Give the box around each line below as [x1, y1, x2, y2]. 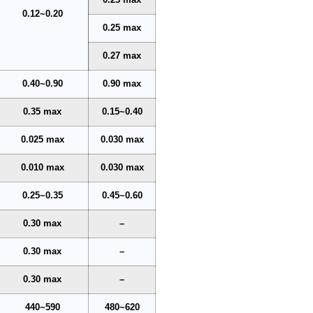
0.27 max [103, 50, 142, 61]
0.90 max [103, 78, 142, 89]
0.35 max [23, 106, 62, 117]
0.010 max [20, 162, 64, 173]
